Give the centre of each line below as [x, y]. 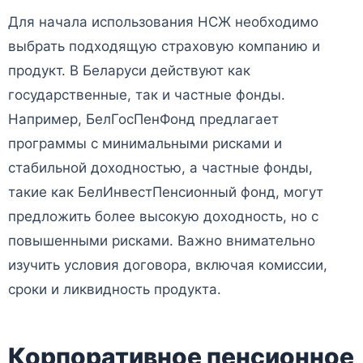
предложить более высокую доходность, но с [163, 217]
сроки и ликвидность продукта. [115, 290]
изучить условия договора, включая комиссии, [168, 265]
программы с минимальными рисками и [145, 144]
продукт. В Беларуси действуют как [129, 71]
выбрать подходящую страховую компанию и [164, 47]
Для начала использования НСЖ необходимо [163, 22]
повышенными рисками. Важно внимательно [162, 241]
